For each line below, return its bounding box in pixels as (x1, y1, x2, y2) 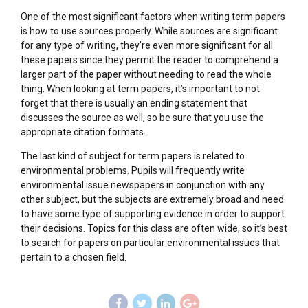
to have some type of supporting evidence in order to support (21, 208, 285, 219)
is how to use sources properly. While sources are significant (21, 25, 278, 36)
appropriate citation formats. (21, 126, 146, 137)
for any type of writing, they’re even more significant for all (21, 40, 273, 51)
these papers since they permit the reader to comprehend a (21, 54, 278, 65)
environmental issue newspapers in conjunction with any (21, 179, 265, 190)
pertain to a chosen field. (21, 252, 126, 263)
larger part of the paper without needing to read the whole (21, 69, 272, 80)
